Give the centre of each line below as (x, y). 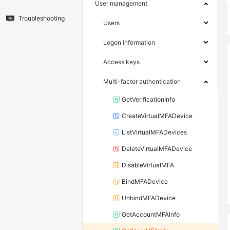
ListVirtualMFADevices (154, 132)
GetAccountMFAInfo (151, 215)
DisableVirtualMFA (148, 165)
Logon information (129, 43)
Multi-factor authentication (142, 82)
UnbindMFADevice (149, 198)
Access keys (121, 62)
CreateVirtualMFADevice (157, 116)
